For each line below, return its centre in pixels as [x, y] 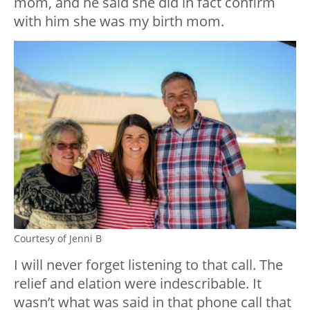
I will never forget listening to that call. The [148, 264]
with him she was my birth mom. [119, 21]
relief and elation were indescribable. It [138, 283]
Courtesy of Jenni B [58, 238]
